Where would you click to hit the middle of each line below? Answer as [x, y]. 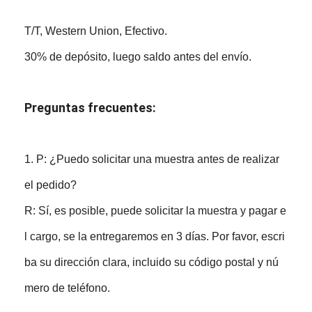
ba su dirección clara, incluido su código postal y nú [152, 262]
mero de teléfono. [68, 288]
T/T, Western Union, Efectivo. [96, 31]
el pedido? [51, 185]
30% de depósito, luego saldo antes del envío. [138, 56]
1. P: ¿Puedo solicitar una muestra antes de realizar [152, 159]
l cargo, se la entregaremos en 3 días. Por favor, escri [155, 236]
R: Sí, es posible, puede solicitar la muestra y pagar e [156, 210]
